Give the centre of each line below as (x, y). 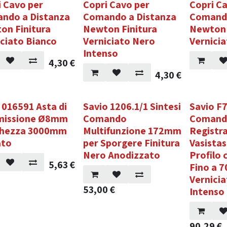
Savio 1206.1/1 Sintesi (132, 106)
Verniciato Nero (119, 41)
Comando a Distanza (130, 17)
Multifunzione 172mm (133, 131)
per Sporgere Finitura (132, 143)
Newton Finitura (120, 29)
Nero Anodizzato (122, 155)
